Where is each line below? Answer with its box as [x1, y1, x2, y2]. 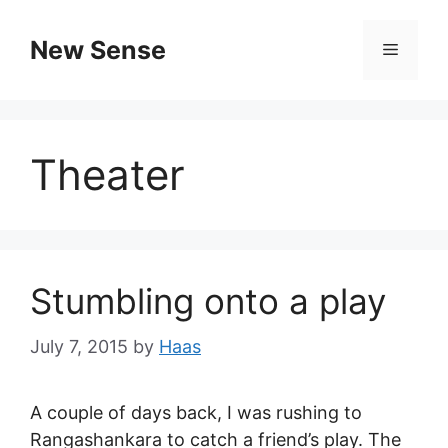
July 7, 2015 [30, 336, 128, 357]
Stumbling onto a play [30, 280, 386, 322]
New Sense [30, 35, 166, 65]
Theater [30, 149, 185, 200]
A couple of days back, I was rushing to [30, 402, 362, 423]
